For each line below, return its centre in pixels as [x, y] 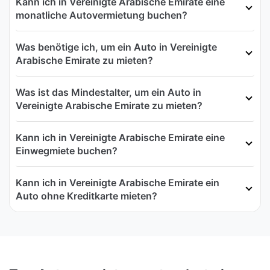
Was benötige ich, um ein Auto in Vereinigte [116, 47]
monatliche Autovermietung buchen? [102, 15]
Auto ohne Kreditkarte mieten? [86, 196]
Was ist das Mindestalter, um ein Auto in [108, 93]
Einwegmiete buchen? [67, 151]
